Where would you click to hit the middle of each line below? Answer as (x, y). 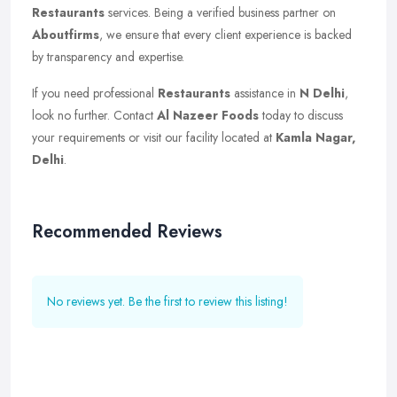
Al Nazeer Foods (208, 115)
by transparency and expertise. (108, 57)
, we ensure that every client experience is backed (226, 35)
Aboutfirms (66, 35)
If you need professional (95, 93)
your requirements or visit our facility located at (154, 137)
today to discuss (301, 115)
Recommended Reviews (127, 232)
